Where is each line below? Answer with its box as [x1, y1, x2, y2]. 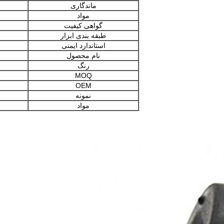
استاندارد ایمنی [61, 41, 105, 49]
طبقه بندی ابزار [60, 31, 106, 39]
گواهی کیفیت [64, 21, 102, 29]
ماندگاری [70, 1, 96, 9]
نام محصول [66, 51, 100, 59]
